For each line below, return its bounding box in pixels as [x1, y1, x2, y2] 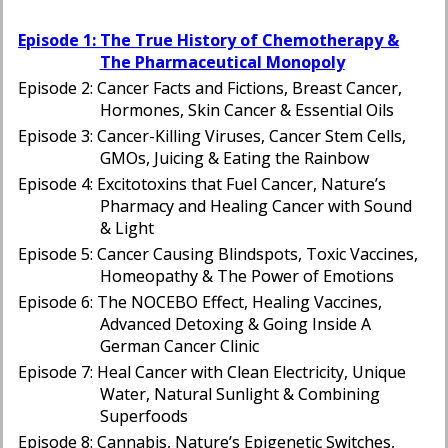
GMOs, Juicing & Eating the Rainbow [99, 147, 369, 169]
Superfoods [99, 405, 188, 427]
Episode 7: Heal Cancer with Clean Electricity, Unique [18, 361, 406, 383]
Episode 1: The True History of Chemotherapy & [18, 29, 399, 51]
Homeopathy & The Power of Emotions [99, 265, 394, 287]
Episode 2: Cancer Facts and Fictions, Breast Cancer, [18, 77, 402, 99]
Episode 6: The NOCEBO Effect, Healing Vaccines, [18, 291, 382, 313]
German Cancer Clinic [99, 335, 259, 357]
